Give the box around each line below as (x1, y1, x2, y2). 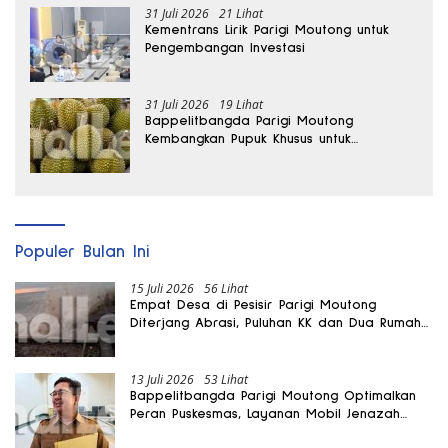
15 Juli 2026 (130, 279, 194, 297)
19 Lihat (219, 95, 263, 113)
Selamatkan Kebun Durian (145, 149, 311, 164)
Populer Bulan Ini (15, 242, 150, 261)
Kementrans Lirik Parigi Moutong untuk (145, 22, 389, 37)
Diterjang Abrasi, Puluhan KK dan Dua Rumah (130, 315, 421, 330)
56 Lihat (204, 279, 248, 297)
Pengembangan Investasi (145, 40, 305, 55)
